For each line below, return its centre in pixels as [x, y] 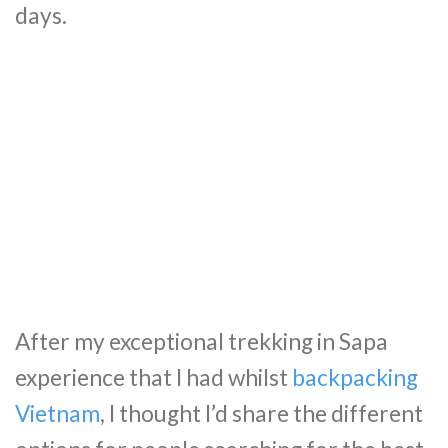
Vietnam [57, 413]
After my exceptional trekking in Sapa [201, 341]
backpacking [355, 377]
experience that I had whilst [153, 377]
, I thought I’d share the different [261, 413]
